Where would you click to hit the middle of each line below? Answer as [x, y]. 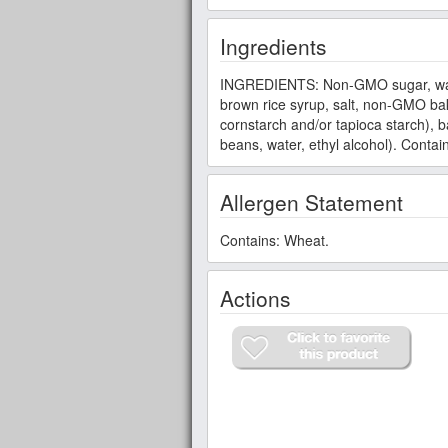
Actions [255, 297]
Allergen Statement [311, 201]
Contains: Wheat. [274, 239]
